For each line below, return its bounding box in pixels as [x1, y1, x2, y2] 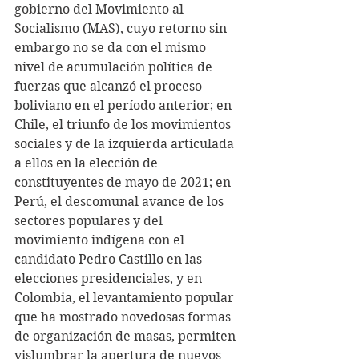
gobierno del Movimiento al [14, 2, 187, 17]
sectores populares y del [14, 213, 166, 228]
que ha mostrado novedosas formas [14, 309, 234, 325]
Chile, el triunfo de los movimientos [14, 117, 234, 132]
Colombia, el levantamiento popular [14, 290, 237, 305]
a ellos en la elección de [14, 155, 161, 171]
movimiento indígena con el [14, 232, 188, 248]
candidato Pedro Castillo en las [14, 252, 205, 267]
